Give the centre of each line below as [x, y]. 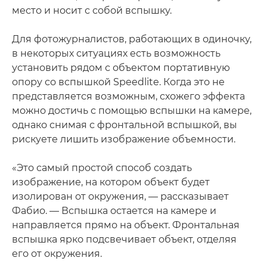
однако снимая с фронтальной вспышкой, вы [125, 125]
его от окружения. [57, 253]
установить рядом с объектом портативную [121, 67]
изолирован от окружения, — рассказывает [120, 196]
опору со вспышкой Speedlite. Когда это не [118, 82]
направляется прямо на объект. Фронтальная [126, 225]
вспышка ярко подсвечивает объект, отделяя [124, 239]
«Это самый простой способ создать [102, 167]
